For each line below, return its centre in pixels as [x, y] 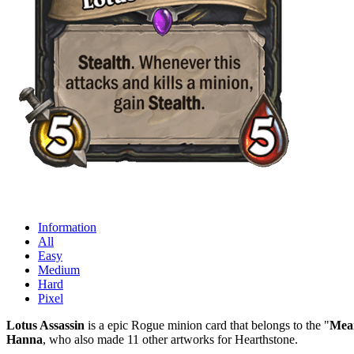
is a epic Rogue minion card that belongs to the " [207, 325]
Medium [59, 269]
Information [67, 227]
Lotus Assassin [45, 325]
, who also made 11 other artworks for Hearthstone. [170, 339]
